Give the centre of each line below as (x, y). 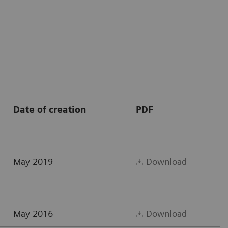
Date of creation (50, 109)
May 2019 (33, 161)
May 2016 (33, 213)
